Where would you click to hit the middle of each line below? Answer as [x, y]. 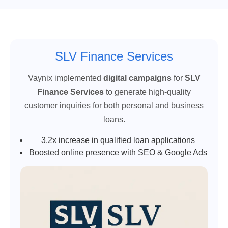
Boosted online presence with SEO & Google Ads [118, 152]
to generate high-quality [147, 92]
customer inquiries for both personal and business [114, 105]
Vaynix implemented [65, 78]
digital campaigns [137, 78]
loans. [114, 119]
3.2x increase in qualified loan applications [118, 140]
